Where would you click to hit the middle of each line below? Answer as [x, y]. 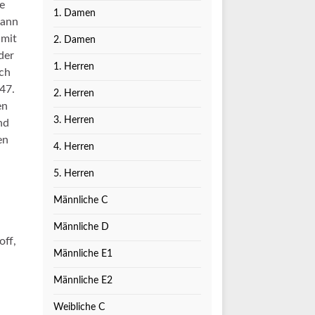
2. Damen [75, 40]
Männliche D [81, 227]
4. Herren [74, 147]
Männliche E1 [83, 254]
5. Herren [74, 174]
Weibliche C [79, 307]
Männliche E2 [83, 281]
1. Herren [74, 67]
